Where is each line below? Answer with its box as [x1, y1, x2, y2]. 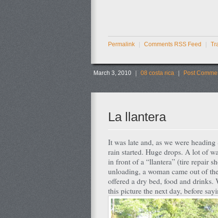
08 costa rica [141, 70, 174, 76]
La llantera [108, 109, 166, 124]
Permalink [108, 41, 135, 47]
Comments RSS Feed [144, 41, 201, 47]
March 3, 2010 [93, 70, 131, 76]
